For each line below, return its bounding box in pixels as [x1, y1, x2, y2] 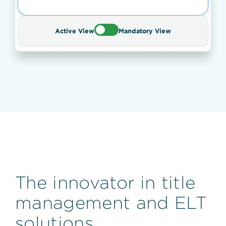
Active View [55, 27, 94, 35]
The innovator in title [15, 173, 196, 192]
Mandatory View [119, 27, 171, 35]
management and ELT [15, 193, 207, 212]
